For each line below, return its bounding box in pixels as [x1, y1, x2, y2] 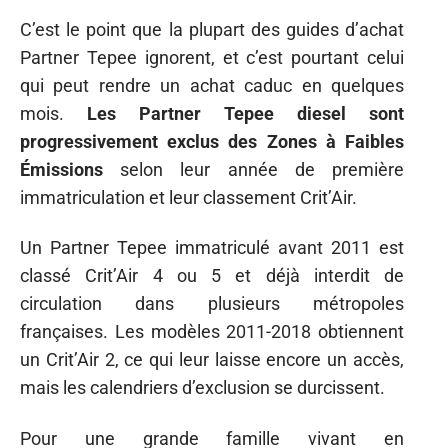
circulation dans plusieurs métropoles [20, 293, 404, 314]
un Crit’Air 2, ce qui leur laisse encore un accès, [20, 349, 404, 370]
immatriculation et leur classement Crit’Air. [20, 186, 357, 208]
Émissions [20, 158, 103, 180]
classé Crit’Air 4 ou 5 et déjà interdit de [20, 265, 404, 286]
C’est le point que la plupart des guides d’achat [20, 18, 404, 40]
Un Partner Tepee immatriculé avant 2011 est [20, 237, 404, 258]
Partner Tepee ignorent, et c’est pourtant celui [20, 46, 404, 68]
